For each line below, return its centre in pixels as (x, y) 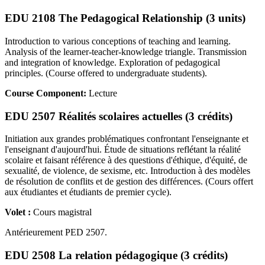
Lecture (103, 93)
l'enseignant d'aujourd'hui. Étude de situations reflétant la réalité (123, 150)
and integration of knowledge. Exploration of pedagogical (112, 62)
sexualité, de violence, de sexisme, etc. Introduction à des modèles (127, 171)
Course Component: (47, 93)
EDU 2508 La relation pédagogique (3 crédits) (116, 256)
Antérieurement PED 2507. (56, 232)
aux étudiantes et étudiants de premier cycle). (88, 192)
